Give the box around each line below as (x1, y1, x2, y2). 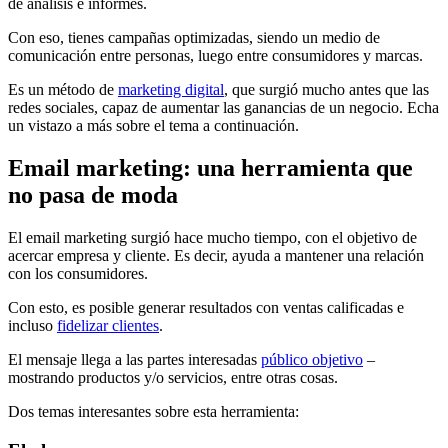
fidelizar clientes (57, 317, 159, 335)
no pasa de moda (8, 182, 178, 209)
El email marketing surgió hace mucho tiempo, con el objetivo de (8, 229, 417, 247)
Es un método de (8, 81, 118, 99)
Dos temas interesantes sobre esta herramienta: (8, 403, 299, 421)
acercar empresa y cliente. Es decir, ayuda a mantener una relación (8, 247, 424, 265)
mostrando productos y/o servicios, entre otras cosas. (8, 369, 338, 387)
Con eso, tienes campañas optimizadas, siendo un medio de (8, 29, 380, 47)
